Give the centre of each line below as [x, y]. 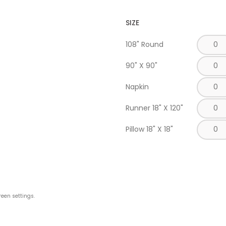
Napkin [137, 87]
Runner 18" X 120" [154, 108]
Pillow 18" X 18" [149, 129]
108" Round [144, 44]
